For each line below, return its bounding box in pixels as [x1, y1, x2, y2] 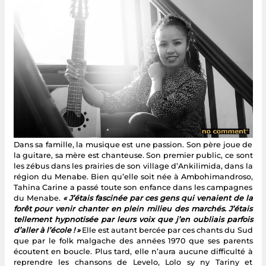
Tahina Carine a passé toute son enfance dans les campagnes [13, 183, 253, 192]
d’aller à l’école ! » [13, 226, 80, 235]
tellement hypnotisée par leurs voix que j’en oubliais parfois [13, 215, 253, 224]
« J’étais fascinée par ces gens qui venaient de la [62, 194, 253, 203]
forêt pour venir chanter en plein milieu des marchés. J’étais [13, 204, 253, 214]
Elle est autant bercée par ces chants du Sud [80, 226, 253, 235]
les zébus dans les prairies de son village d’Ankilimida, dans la [13, 161, 253, 171]
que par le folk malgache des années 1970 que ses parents [13, 236, 253, 246]
